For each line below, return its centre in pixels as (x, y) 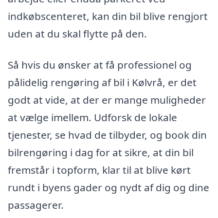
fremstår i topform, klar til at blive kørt (99, 170)
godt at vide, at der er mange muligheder (107, 100)
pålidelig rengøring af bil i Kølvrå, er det (102, 82)
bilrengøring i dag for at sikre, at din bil (101, 152)
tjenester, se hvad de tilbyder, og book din (107, 135)
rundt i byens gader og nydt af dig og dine (109, 187)
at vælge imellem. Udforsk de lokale (92, 117)
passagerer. (36, 205)
